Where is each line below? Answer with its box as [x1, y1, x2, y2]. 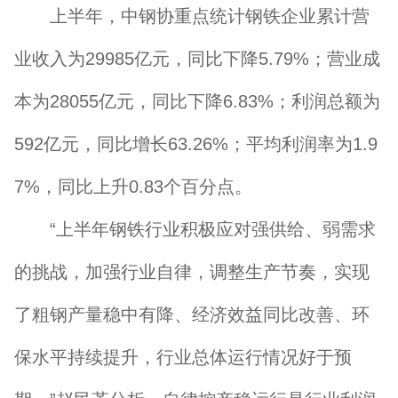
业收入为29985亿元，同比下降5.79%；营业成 [14, 49, 380, 68]
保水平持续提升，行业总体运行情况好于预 [14, 347, 352, 367]
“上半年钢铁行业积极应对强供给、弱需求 [14, 219, 376, 239]
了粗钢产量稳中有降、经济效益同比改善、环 [14, 305, 370, 324]
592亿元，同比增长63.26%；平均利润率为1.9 [14, 134, 378, 154]
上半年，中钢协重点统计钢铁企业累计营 [14, 6, 370, 26]
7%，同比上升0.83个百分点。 [14, 177, 252, 196]
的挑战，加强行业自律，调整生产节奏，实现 [14, 262, 370, 282]
